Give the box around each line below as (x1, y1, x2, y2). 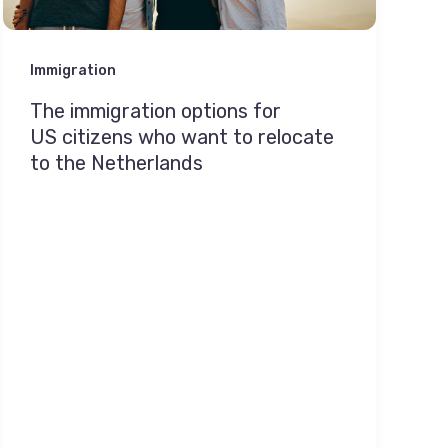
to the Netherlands (29, 150, 208, 175)
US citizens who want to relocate (29, 124, 334, 149)
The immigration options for (29, 98, 281, 123)
